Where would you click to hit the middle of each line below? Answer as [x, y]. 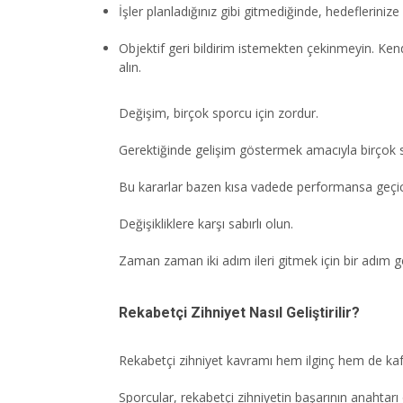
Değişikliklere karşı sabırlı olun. [206, 224]
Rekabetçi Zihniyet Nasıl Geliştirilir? [239, 313]
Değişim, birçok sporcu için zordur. [219, 113]
